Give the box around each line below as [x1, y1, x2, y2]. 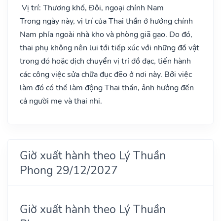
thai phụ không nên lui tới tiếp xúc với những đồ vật [20, 42, 199, 53]
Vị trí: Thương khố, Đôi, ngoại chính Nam [20, 2, 164, 13]
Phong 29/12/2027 [20, 162, 118, 178]
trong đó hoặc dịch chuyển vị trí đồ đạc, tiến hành [20, 55, 191, 67]
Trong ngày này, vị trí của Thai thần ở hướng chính [20, 15, 193, 27]
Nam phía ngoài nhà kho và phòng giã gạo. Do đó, [20, 29, 192, 40]
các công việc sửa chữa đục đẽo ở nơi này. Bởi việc [20, 69, 192, 80]
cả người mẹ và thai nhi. [20, 95, 102, 107]
